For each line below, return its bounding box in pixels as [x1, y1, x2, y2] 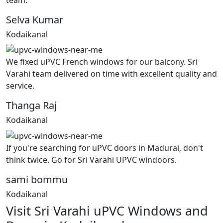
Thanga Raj [6, 99, 57, 112]
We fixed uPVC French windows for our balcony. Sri [6, 56, 198, 68]
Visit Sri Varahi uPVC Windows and [6, 202, 208, 219]
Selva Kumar [6, 12, 63, 26]
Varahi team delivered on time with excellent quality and [6, 68, 217, 80]
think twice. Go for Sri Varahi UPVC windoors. [6, 154, 177, 165]
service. [6, 80, 34, 92]
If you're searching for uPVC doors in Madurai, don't [6, 142, 203, 153]
